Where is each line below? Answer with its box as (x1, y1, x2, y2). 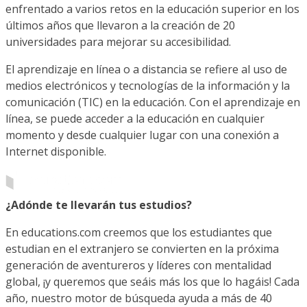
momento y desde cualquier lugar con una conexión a (5, 127, 279, 143)
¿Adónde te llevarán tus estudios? (5, 197, 192, 212)
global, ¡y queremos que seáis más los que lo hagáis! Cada (5, 274, 299, 289)
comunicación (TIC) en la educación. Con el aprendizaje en (5, 94, 300, 110)
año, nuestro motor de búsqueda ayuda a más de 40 (5, 291, 272, 306)
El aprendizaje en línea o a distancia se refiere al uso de (5, 61, 287, 77)
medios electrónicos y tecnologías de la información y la (5, 77, 290, 93)
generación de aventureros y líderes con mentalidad (5, 258, 271, 273)
